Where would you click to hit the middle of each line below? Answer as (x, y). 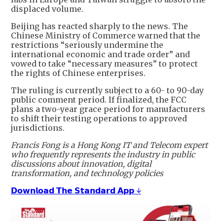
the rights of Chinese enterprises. (78, 73)
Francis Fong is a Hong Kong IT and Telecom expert (109, 145)
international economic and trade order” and (100, 54)
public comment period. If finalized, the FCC (99, 99)
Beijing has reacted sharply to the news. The (99, 26)
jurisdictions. (38, 128)
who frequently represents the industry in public (103, 154)
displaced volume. (47, 9)
